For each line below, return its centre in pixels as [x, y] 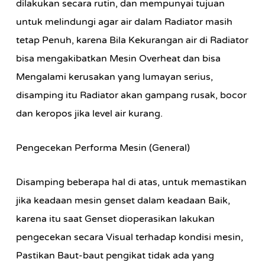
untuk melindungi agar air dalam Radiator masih [124, 22]
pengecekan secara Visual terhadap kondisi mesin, [129, 237]
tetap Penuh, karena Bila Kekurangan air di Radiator [132, 40]
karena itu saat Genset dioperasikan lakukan [115, 219]
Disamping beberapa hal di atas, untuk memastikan [131, 182]
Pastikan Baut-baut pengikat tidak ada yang [115, 256]
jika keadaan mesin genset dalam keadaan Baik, [123, 201]
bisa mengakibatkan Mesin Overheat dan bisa [118, 59]
